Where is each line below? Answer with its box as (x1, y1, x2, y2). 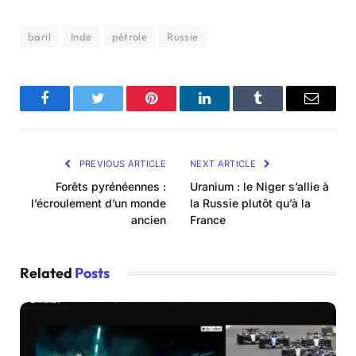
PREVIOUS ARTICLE (76, 158, 166, 170)
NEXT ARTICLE (190, 158, 259, 170)
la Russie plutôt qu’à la (190, 196, 311, 211)
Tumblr (257, 103, 299, 118)
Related (20, 264, 75, 283)
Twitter (97, 103, 138, 118)
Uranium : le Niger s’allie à (190, 180, 329, 194)
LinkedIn (203, 103, 256, 118)
